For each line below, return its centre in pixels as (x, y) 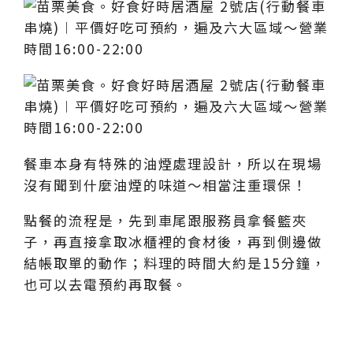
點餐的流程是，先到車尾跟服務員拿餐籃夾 (166, 221)
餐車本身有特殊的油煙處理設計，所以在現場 (173, 163)
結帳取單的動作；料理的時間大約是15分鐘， (175, 263)
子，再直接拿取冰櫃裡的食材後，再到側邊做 (173, 242)
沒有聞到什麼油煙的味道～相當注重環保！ (166, 184)
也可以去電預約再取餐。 (106, 284)
